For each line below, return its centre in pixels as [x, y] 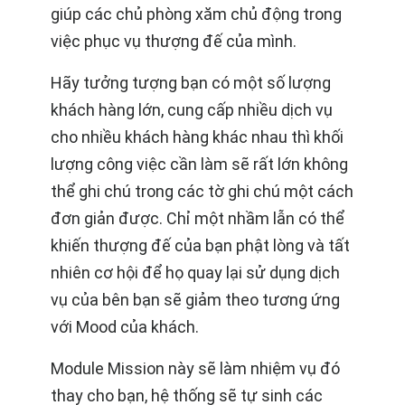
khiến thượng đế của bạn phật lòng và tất [200, 245]
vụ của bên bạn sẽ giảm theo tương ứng [195, 299]
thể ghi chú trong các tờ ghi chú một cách [202, 191]
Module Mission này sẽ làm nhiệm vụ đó [195, 368]
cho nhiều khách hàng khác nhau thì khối [197, 137]
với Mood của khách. [125, 326]
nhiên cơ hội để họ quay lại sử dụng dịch [195, 272]
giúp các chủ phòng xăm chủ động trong [196, 14]
